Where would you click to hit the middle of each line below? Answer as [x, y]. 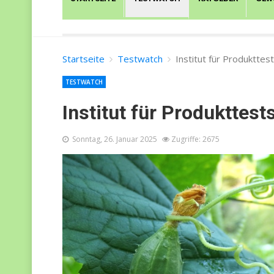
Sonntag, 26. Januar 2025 [115, 139]
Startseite [83, 58]
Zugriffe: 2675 [195, 139]
